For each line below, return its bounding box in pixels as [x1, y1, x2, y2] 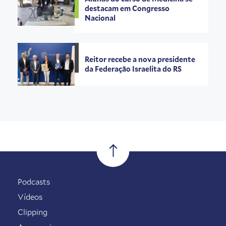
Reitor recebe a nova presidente [85, 54, 196, 65]
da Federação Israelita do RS [85, 64, 184, 74]
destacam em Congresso [85, 3, 170, 13]
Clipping [18, 207, 47, 217]
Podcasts [18, 177, 50, 187]
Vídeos [18, 192, 42, 202]
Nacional [85, 13, 118, 23]
